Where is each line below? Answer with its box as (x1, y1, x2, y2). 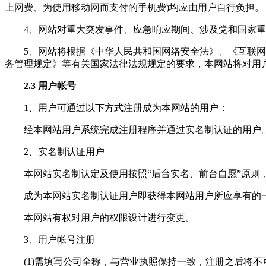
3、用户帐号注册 (24, 234, 95, 245)
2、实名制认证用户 (24, 146, 104, 157)
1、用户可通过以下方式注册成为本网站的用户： (24, 102, 228, 113)
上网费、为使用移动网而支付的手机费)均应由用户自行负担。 (5, 2, 264, 12)
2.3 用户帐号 (24, 80, 76, 91)
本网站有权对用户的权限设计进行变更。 (24, 212, 195, 223)
